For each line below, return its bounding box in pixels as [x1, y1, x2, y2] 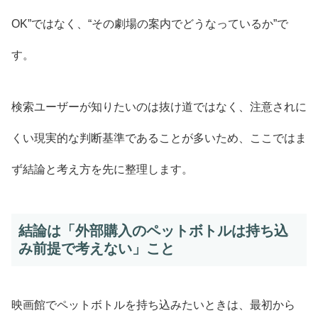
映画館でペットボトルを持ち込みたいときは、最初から [11, 298, 295, 311]
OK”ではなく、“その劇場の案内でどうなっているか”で [11, 18, 288, 31]
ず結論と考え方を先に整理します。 [11, 163, 193, 176]
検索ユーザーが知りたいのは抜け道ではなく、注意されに [11, 101, 307, 114]
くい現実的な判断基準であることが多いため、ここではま [11, 132, 307, 145]
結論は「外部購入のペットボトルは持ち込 [18, 223, 288, 239]
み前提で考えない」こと [18, 241, 175, 257]
